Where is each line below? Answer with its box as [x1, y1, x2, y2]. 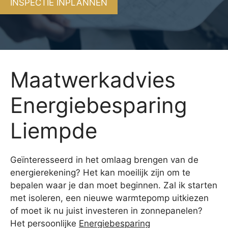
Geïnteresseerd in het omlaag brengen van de [10, 154, 198, 165]
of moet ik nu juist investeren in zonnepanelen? [10, 205, 203, 216]
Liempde [10, 117, 97, 144]
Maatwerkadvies [10, 66, 176, 93]
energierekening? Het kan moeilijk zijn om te [10, 167, 190, 178]
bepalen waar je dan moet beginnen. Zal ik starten [10, 180, 217, 190]
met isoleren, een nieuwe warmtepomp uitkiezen [10, 192, 209, 203]
